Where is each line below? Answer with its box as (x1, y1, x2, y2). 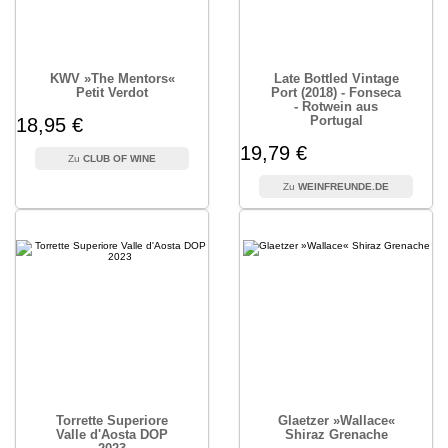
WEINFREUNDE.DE (298, 181, 389, 192)
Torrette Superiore (56, 413, 168, 428)
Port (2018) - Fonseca (271, 85, 401, 100)
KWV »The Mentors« (49, 71, 175, 86)
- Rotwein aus (294, 99, 378, 114)
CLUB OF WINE (83, 153, 156, 164)
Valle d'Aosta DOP (56, 427, 168, 442)
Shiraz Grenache (284, 427, 388, 442)
